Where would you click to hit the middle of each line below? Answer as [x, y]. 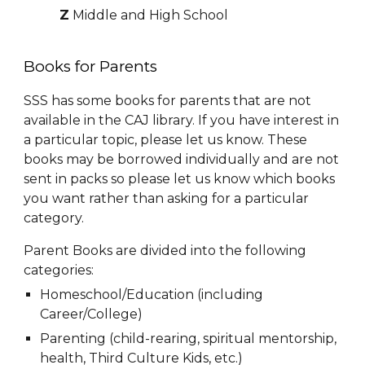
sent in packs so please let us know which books [180, 178]
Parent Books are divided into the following [165, 250]
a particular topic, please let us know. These [166, 139]
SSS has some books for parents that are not [168, 100]
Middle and [108, 15]
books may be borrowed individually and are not [182, 159]
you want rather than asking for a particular [167, 198]
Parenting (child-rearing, [122, 338]
